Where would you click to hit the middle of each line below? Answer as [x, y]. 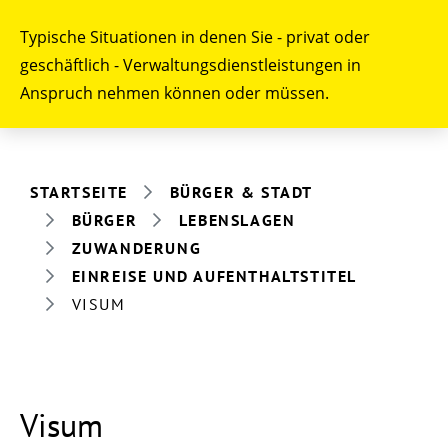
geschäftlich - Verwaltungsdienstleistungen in [190, 65]
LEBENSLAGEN [237, 219]
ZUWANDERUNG [136, 247]
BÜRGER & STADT [241, 191]
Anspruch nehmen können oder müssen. [174, 93]
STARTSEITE [79, 191]
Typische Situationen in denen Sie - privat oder [195, 37]
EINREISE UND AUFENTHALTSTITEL [214, 275]
